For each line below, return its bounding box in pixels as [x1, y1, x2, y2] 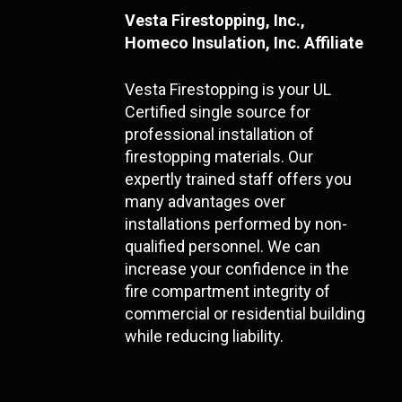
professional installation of [125, 124, 315, 144]
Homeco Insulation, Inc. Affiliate [125, 32, 364, 52]
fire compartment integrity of [125, 281, 331, 301]
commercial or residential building [125, 303, 366, 323]
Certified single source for [125, 101, 311, 121]
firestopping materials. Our [125, 146, 314, 166]
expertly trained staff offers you [125, 169, 353, 188]
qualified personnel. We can [125, 236, 321, 256]
